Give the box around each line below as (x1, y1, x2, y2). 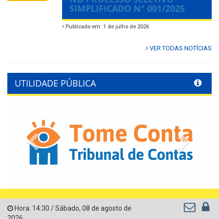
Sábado (55, 204, 79, 212)
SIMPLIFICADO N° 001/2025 (69, 2, 185, 15)
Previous (39, 133, 78, 145)
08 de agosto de (82, 204, 131, 212)
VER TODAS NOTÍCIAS (148, 44, 212, 52)
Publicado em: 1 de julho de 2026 (64, 23, 149, 30)
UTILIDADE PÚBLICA (15, 77, 96, 89)
